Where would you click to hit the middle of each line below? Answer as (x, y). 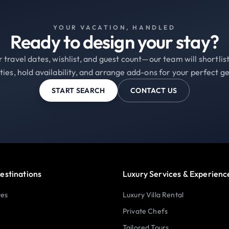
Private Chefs (145, 211)
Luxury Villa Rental (153, 194)
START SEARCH (78, 90)
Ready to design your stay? (114, 41)
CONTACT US (154, 90)
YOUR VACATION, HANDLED (114, 27)
